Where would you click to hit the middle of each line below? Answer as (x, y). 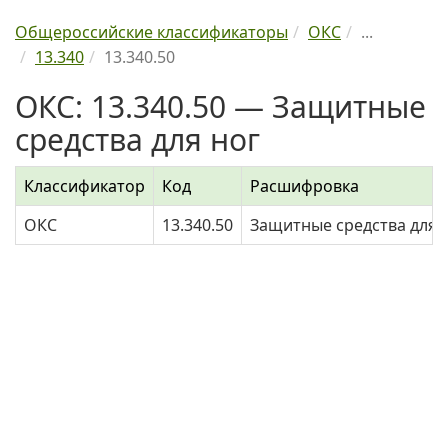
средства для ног (137, 139)
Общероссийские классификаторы (151, 32)
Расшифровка (304, 186)
